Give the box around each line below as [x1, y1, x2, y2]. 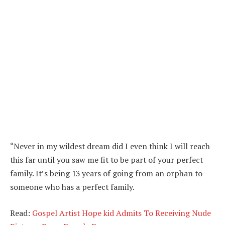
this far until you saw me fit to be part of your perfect [10, 154, 203, 166]
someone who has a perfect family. [10, 181, 135, 193]
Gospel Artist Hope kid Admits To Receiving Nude [32, 207, 211, 218]
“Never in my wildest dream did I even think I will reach [10, 141, 210, 152]
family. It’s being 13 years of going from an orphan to [10, 168, 202, 179]
